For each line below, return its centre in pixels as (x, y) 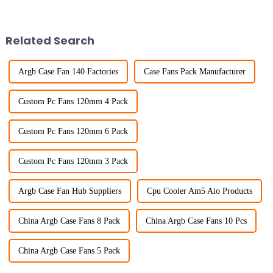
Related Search (50, 40)
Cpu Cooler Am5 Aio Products (199, 191)
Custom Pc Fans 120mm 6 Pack (73, 132)
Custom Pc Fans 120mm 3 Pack (73, 161)
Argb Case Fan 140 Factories (68, 72)
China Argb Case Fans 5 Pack (69, 251)
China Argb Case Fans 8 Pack (69, 221)
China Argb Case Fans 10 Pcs (196, 221)
